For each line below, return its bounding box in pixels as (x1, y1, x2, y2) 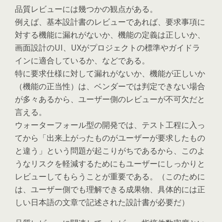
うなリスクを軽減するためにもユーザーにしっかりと (15, 158, 205, 169)
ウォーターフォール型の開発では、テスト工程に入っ (15, 119, 205, 130)
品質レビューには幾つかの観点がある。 (15, 3, 158, 14)
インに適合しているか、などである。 (15, 55, 150, 66)
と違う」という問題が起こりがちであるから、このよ (15, 145, 205, 156)
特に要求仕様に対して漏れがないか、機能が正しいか (15, 68, 205, 79)
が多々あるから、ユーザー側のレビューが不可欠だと (15, 94, 205, 105)
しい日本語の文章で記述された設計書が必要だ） (15, 197, 189, 208)
